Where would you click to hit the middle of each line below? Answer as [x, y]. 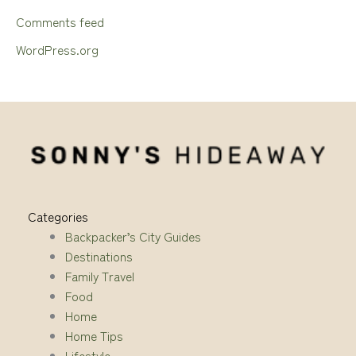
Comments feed [60, 22]
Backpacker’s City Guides [133, 236]
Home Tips [94, 335]
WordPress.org [57, 49]
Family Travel [99, 275]
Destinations [99, 255]
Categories [58, 216]
